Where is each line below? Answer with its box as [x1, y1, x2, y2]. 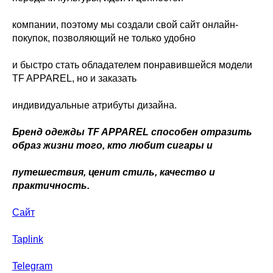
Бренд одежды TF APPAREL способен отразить [12, 127, 252, 137]
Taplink [12, 234, 43, 244]
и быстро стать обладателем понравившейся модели [12, 60, 252, 70]
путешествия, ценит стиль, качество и [12, 167, 215, 177]
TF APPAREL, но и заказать [12, 73, 136, 83]
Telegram [12, 261, 52, 271]
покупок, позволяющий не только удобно [12, 33, 196, 43]
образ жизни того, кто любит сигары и [12, 140, 213, 151]
